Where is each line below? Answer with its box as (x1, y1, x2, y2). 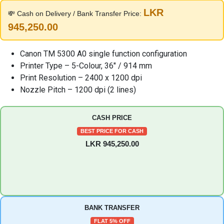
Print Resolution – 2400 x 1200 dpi (20, 73, 142, 82)
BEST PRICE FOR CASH (80, 128, 143, 134)
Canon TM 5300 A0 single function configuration (20, 49, 187, 58)
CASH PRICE (92, 114, 132, 121)
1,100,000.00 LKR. (82, 15, 160, 27)
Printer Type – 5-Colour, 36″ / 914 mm (20, 61, 152, 70)
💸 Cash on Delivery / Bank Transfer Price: (8, 9, 143, 17)
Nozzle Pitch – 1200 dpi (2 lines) (20, 85, 136, 94)
